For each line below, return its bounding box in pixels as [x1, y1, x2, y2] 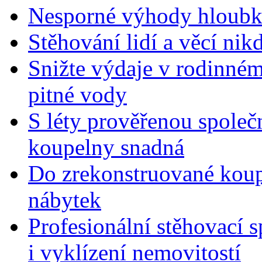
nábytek [28, 187, 101, 213]
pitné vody [28, 82, 127, 108]
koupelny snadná [28, 135, 184, 160]
